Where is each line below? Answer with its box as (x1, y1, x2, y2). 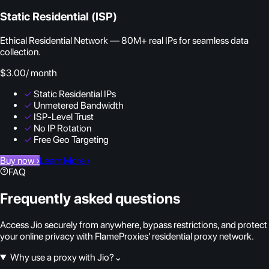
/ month (26, 67, 57, 79)
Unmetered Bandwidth (34, 100, 124, 112)
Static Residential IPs (34, 88, 116, 100)
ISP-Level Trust (34, 111, 94, 123)
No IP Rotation (34, 122, 91, 134)
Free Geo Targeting (34, 134, 109, 146)
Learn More (40, 155, 86, 167)
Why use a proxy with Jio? (10, 251, 114, 263)
